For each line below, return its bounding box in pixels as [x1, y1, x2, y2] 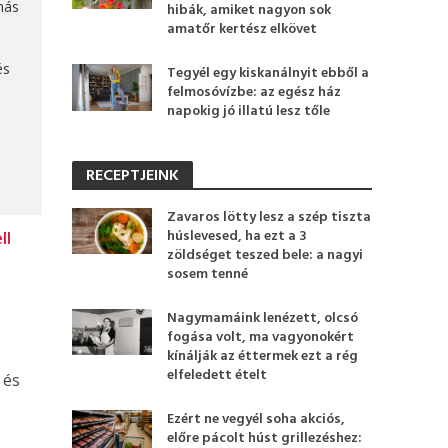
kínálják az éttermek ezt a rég [167, 345, 359, 368]
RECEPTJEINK [86, 163, 180, 189]
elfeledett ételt [167, 364, 268, 387]
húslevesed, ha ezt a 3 [167, 225, 308, 248]
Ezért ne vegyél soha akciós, [167, 408, 346, 431]
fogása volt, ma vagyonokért [167, 326, 355, 349]
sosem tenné [167, 263, 249, 286]
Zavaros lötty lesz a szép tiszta [167, 206, 372, 229]
